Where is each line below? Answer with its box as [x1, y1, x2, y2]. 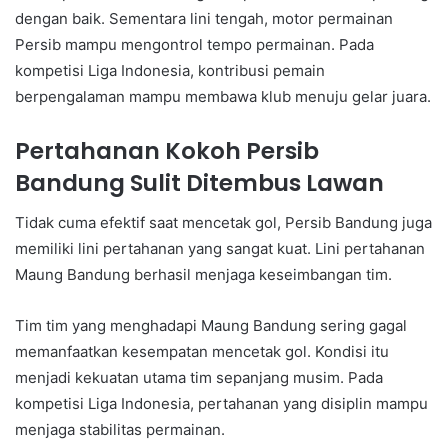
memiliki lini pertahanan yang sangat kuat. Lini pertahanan [15, 239, 425, 259]
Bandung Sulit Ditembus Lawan [15, 166, 384, 199]
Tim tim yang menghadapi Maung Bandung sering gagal [15, 316, 407, 336]
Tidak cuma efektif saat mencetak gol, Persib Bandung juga [15, 213, 432, 233]
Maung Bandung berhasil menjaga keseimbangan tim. [15, 265, 392, 285]
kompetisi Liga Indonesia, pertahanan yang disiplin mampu [15, 394, 428, 414]
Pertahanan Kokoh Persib [15, 134, 319, 167]
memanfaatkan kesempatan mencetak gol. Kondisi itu [15, 342, 389, 362]
